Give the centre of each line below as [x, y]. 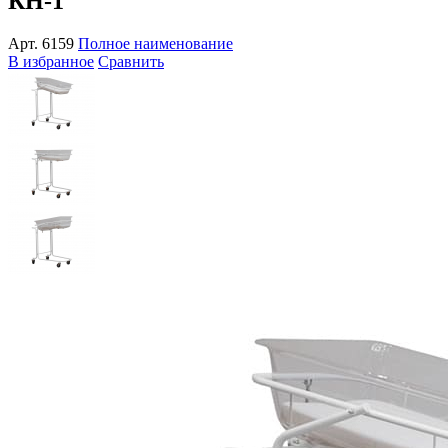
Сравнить [131, 61]
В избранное [51, 61]
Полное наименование [155, 43]
